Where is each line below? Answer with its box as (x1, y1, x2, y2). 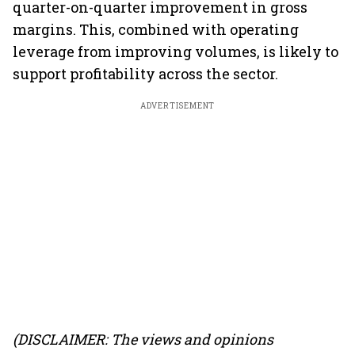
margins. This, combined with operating (13, 20, 299, 39)
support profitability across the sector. (13, 64, 278, 83)
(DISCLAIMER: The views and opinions (13, 330, 273, 349)
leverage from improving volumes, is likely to (13, 42, 338, 61)
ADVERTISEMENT (139, 101, 216, 111)
